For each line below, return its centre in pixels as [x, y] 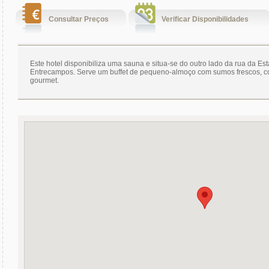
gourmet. [44, 80]
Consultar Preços [78, 19]
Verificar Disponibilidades [205, 19]
